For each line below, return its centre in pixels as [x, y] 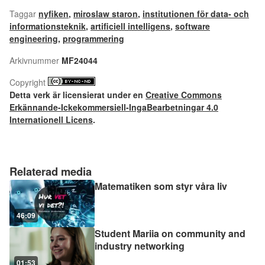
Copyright [28, 83]
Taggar [23, 14]
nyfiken [54, 14]
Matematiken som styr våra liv [161, 186]
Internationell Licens [51, 120]
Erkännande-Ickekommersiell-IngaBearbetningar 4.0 [114, 107]
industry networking [140, 246]
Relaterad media [51, 172]
